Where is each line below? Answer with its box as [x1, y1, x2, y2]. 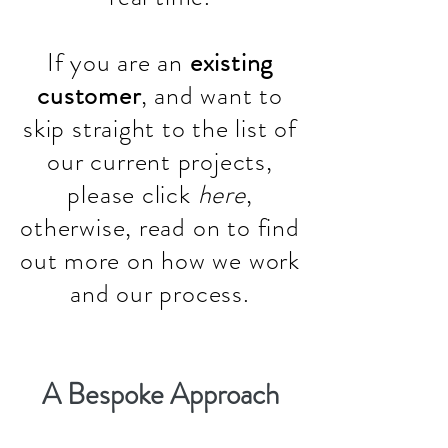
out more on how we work [20, 242, 300, 279]
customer [37, 77, 141, 114]
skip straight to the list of [23, 110, 297, 147]
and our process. [70, 275, 250, 312]
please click [67, 176, 198, 213]
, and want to [140, 77, 283, 114]
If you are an [46, 44, 190, 81]
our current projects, [47, 143, 273, 180]
